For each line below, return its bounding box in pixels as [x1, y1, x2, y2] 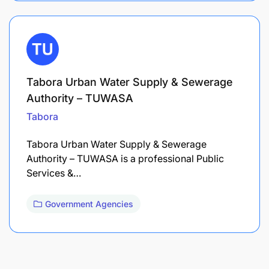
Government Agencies [45, 198, 133, 209]
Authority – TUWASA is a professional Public [26, 152, 224, 165]
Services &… [26, 166, 81, 179]
